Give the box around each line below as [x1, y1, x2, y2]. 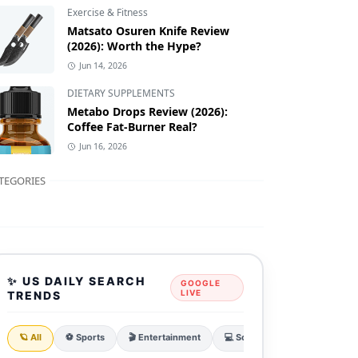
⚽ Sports [65, 331, 105, 343]
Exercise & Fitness [67, 6, 148, 20]
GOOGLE [180, 278, 221, 288]
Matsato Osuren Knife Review [67, 23, 229, 39]
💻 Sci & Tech [224, 331, 280, 343]
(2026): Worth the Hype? [67, 38, 201, 54]
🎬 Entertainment [128, 331, 201, 343]
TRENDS [6, 288, 62, 302]
